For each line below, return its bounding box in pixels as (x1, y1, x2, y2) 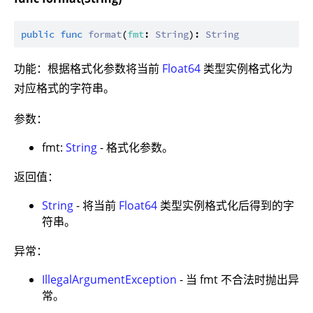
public (21, 28, 54, 41)
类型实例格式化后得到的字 (157, 198, 294, 214)
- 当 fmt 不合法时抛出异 (177, 272, 299, 288)
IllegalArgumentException (42, 272, 177, 288)
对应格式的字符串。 (14, 80, 115, 96)
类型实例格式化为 (201, 61, 293, 77)
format (88, 28, 122, 41)
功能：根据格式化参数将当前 (14, 61, 162, 77)
